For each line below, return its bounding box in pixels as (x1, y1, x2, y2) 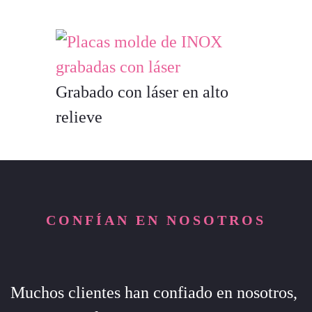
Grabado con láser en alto (56, 83, 228, 101)
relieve (56, 108, 102, 126)
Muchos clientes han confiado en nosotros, (10, 283, 302, 302)
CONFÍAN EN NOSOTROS (46, 212, 266, 228)
